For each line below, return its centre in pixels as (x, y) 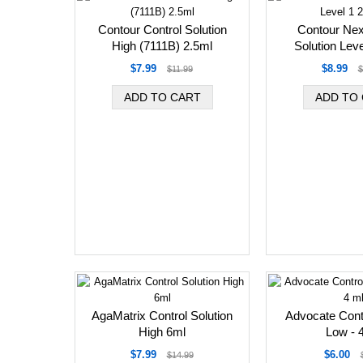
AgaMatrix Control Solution (162, 316)
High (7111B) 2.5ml (162, 46)
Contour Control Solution (162, 30)
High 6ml (162, 332)
